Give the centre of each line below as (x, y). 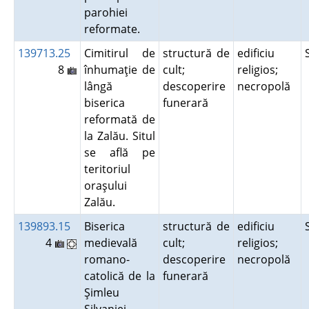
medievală (110, 243)
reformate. (114, 29)
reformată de (119, 119)
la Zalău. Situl (119, 136)
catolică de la (119, 276)
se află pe (119, 152)
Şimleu (101, 292)
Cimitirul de (119, 53)
